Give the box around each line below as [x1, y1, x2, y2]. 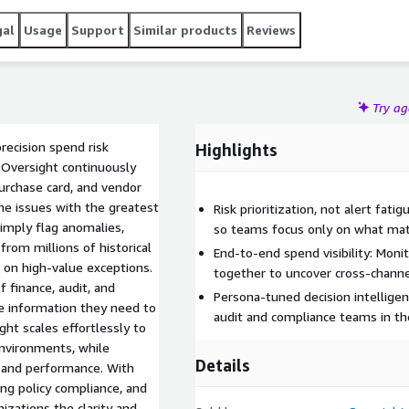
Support [71, 22, 124, 37]
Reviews [246, 22, 296, 37]
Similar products [133, 22, 237, 37]
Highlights [195, 140, 278, 160]
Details [195, 355, 250, 375]
